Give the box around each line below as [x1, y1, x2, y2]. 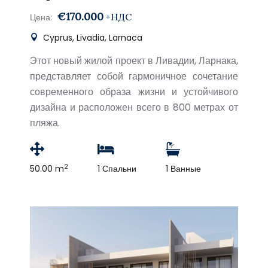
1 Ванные [166, 163, 201, 175]
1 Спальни [98, 163, 136, 175]
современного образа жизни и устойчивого [30, 85, 238, 99]
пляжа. [30, 116, 60, 130]
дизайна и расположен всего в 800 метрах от [30, 100, 238, 114]
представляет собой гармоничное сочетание [30, 69, 238, 83]
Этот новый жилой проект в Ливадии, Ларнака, [30, 54, 238, 68]
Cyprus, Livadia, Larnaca [41, 32, 142, 44]
